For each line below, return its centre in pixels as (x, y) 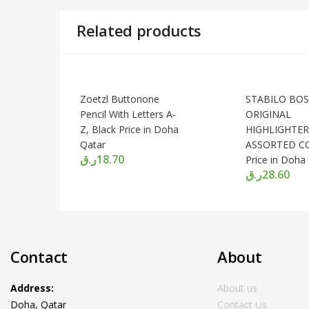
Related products (139, 30)
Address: (32, 288)
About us (237, 288)
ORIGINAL (268, 114)
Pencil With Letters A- (128, 114)
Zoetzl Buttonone (120, 99)
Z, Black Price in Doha (129, 129)
